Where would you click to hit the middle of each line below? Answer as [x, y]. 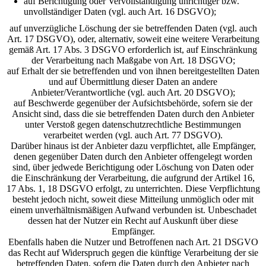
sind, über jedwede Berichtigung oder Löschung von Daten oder [133, 167]
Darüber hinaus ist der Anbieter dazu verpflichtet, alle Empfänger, [133, 146]
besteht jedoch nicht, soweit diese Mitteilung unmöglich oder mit [133, 199]
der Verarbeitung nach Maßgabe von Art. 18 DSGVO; [133, 60]
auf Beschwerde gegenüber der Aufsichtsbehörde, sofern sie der [133, 103]
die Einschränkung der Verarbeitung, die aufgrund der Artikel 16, [133, 178]
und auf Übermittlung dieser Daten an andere [133, 82]
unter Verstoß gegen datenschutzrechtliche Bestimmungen [133, 124]
